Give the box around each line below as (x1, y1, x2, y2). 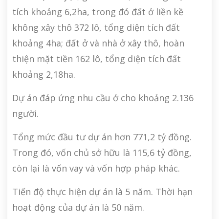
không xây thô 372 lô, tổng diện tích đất (12, 22, 180, 34)
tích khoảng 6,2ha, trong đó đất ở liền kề (12, 6, 183, 18)
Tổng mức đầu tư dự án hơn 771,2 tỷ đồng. (12, 131, 192, 143)
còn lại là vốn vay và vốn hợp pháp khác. (12, 162, 180, 175)
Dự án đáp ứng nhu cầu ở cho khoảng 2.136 (12, 92, 194, 104)
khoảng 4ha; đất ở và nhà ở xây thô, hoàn (12, 37, 184, 49)
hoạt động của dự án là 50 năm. (12, 201, 144, 214)
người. (12, 108, 39, 120)
